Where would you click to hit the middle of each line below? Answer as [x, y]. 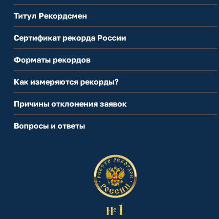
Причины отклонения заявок [70, 104]
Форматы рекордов [52, 60]
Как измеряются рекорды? [66, 82]
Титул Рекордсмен [50, 16]
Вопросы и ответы [49, 126]
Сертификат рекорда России [70, 38]
